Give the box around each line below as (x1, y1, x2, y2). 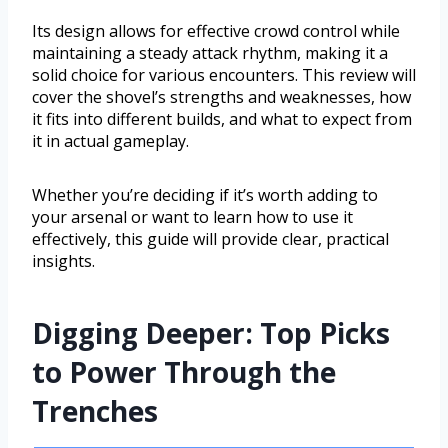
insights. (32, 250, 95, 273)
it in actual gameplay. (32, 130, 189, 153)
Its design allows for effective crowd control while (32, 20, 400, 43)
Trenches (32, 392, 158, 431)
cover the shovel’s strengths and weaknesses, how (32, 86, 411, 109)
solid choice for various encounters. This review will (32, 64, 416, 87)
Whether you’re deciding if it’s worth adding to (32, 184, 378, 207)
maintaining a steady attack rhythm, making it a (32, 42, 388, 65)
